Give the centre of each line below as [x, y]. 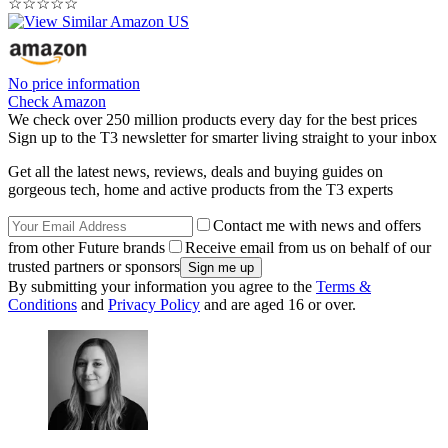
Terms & [343, 287]
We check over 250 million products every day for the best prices [212, 120]
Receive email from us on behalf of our [308, 248]
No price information [74, 84]
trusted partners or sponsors [94, 267]
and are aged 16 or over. [278, 305]
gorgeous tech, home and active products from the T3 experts [200, 190]
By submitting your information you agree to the [162, 287]
